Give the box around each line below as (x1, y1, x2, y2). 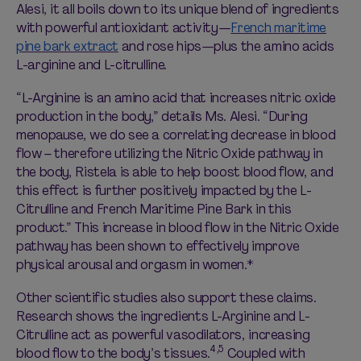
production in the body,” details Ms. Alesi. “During (16, 106, 308, 127)
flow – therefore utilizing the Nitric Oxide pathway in (16, 143, 323, 164)
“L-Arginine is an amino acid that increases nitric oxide (16, 88, 336, 108)
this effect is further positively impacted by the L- (16, 180, 312, 201)
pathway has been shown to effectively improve (16, 236, 300, 256)
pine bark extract (16, 36, 118, 56)
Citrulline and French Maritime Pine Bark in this (16, 199, 292, 219)
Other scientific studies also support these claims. (16, 288, 317, 308)
